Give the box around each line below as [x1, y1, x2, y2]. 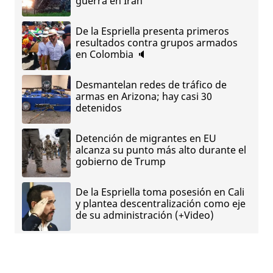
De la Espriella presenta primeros [76, 24, 229, 38]
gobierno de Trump [76, 155, 166, 169]
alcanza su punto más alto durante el [76, 143, 246, 157]
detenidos [76, 101, 122, 115]
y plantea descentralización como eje [76, 197, 246, 211]
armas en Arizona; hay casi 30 [76, 90, 212, 104]
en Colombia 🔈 [76, 48, 146, 62]
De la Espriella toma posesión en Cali [76, 185, 244, 199]
